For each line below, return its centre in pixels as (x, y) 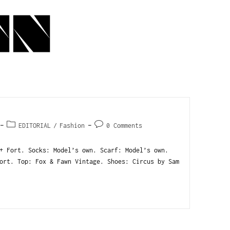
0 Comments (124, 126)
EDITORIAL (34, 126)
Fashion (72, 126)
